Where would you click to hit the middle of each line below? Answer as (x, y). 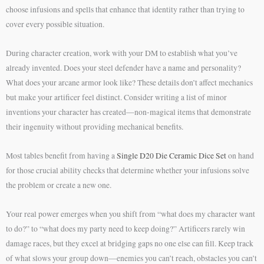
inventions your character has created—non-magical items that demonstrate (128, 112)
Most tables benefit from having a (61, 155)
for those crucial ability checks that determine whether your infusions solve (128, 170)
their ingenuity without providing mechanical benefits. (95, 126)
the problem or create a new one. (59, 185)
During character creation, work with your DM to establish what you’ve (122, 53)
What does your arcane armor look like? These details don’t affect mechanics (129, 82)
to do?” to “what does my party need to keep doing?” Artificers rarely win (126, 228)
